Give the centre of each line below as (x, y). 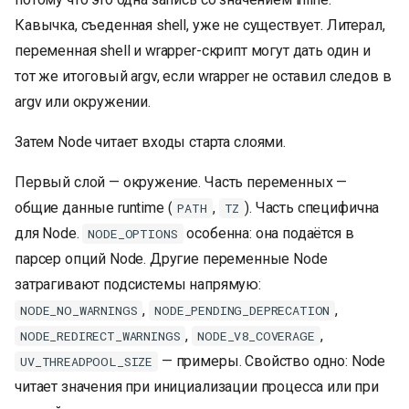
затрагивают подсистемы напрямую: (138, 285)
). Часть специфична (312, 208)
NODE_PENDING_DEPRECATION (242, 311)
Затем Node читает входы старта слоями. (150, 142)
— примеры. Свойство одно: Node (272, 362)
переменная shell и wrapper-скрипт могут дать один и (193, 51)
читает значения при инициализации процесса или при (197, 387)
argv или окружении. (83, 102)
